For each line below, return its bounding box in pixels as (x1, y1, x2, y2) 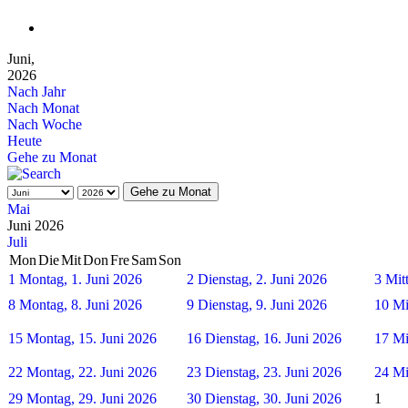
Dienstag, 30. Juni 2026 (205, 390, 342, 406)
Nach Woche (7, 116, 82, 132)
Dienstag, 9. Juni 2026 (198, 296, 327, 312)
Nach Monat (7, 99, 79, 116)
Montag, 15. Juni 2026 (26, 330, 157, 346)
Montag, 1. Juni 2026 (19, 270, 142, 287)
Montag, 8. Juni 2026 (19, 296, 142, 312)
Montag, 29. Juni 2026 (26, 390, 157, 406)
